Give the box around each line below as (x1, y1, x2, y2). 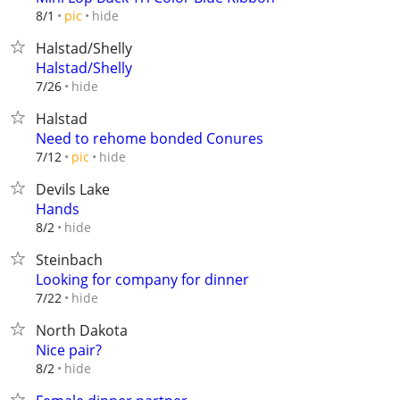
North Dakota (36, 321, 128, 340)
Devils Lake (36, 179, 110, 199)
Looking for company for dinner (36, 270, 249, 289)
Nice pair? (36, 340, 102, 360)
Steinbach (36, 250, 103, 270)
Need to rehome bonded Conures (36, 129, 263, 148)
